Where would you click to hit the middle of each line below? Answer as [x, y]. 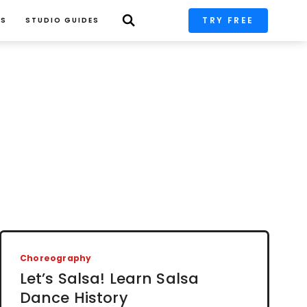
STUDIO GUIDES [62, 20]
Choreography [56, 258]
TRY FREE [228, 20]
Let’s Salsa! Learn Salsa [109, 278]
